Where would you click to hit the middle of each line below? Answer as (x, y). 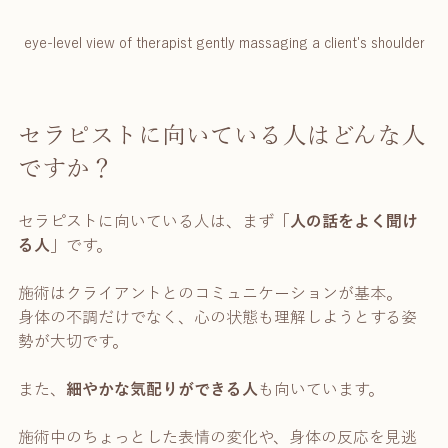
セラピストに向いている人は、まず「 (154, 221)
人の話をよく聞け (354, 221)
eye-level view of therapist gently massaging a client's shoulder (224, 43)
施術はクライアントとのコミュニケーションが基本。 (210, 293)
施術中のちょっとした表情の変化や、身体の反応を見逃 (217, 437)
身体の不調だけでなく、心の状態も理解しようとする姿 (217, 317)
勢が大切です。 (73, 341)
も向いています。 (321, 389)
